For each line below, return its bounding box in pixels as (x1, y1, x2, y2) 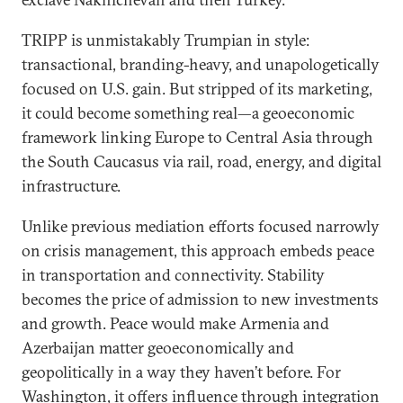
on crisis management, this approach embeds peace (22, 240, 374, 261)
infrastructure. (22, 175, 121, 196)
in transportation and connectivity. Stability (22, 264, 325, 285)
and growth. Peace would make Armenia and (22, 313, 329, 334)
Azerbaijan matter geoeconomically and (22, 337, 294, 358)
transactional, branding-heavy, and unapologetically (22, 54, 380, 75)
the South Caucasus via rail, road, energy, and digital (22, 151, 381, 172)
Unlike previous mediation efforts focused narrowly (22, 216, 380, 237)
